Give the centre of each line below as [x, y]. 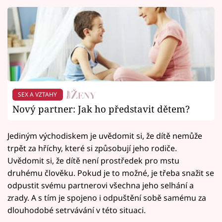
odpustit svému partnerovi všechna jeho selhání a [101, 185]
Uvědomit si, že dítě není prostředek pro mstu [93, 161]
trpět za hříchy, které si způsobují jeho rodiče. [92, 148]
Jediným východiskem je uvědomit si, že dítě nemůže [105, 136]
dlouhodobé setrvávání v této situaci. [77, 210]
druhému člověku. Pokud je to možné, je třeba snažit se [111, 173]
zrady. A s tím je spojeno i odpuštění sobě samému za [107, 198]
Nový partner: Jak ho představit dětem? [101, 109]
